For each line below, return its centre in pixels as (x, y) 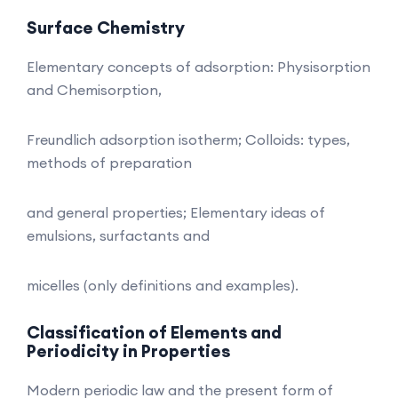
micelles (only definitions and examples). (163, 285)
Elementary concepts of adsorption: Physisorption (199, 66)
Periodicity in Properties (128, 350)
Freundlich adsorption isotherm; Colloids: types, (188, 139)
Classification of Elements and (154, 332)
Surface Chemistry (106, 27)
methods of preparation (109, 162)
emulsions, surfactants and (118, 235)
